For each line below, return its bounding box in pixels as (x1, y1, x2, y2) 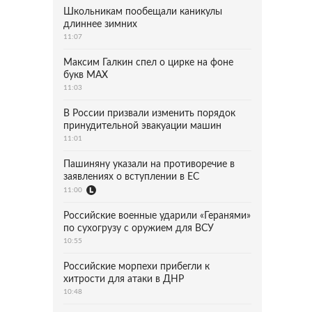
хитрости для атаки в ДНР (63, 274, 184, 284)
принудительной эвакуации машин (63, 121, 221, 131)
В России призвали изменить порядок (63, 109, 235, 118)
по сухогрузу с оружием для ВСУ (63, 224, 214, 233)
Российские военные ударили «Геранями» (63, 211, 251, 221)
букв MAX (63, 70, 108, 80)
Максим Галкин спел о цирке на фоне (63, 58, 233, 68)
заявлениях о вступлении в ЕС (63, 172, 199, 182)
